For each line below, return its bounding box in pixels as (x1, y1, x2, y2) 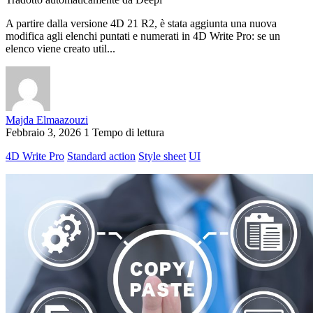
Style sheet (138, 150, 186, 163)
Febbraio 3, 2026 (6, 126, 81, 139)
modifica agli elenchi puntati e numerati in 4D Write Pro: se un (6, 30, 280, 43)
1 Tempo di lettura (84, 126, 164, 139)
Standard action (67, 150, 136, 163)
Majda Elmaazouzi (6, 114, 88, 126)
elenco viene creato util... (6, 43, 115, 55)
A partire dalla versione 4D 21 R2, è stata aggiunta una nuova (6, 17, 277, 30)
